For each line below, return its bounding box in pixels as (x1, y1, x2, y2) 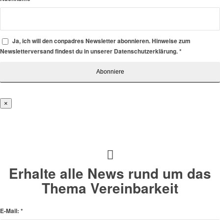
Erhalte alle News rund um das (9, 163, 211, 184)
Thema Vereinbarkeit (42, 178, 178, 198)
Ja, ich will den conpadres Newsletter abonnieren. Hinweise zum (12, 37, 191, 46)
